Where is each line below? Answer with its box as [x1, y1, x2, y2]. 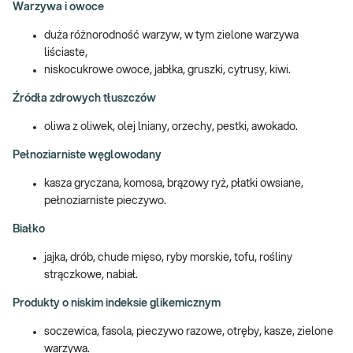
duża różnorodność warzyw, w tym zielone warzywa [44, 29, 299, 41]
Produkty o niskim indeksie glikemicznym [13, 297, 221, 309]
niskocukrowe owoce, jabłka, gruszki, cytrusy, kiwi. [44, 64, 291, 76]
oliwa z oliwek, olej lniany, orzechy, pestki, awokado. [44, 121, 298, 132]
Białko [13, 223, 45, 235]
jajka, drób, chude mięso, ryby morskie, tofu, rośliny [44, 251, 292, 263]
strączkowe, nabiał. [44, 269, 138, 281]
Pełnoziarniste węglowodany [13, 149, 162, 161]
